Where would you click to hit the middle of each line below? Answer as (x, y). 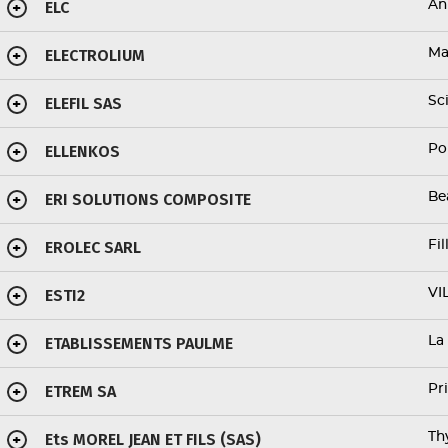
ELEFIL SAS (83, 103)
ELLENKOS (82, 151)
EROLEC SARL (92, 247)
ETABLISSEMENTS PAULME (138, 343)
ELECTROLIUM (94, 55)
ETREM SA (80, 391)
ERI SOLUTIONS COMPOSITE (147, 199)
